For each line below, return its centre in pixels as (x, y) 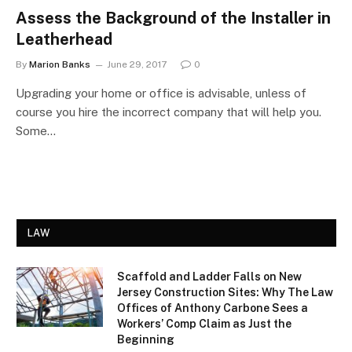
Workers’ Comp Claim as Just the (204, 323)
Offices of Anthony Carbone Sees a (213, 308)
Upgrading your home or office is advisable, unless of (161, 93)
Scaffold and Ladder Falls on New (209, 276)
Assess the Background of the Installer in (173, 18)
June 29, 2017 (137, 64)
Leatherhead (64, 39)
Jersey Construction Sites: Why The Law (225, 292)
